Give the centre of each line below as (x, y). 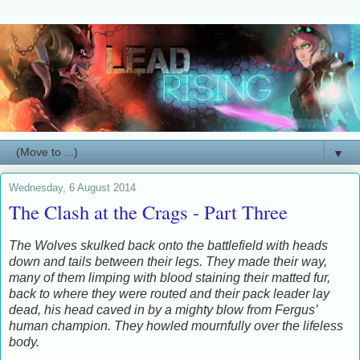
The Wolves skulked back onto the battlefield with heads (168, 246)
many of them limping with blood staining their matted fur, (170, 278)
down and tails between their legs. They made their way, (168, 262)
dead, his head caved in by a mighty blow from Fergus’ (163, 310)
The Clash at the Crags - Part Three (148, 212)
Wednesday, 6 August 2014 (72, 188)
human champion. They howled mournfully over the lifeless (176, 326)
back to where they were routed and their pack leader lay (169, 294)
